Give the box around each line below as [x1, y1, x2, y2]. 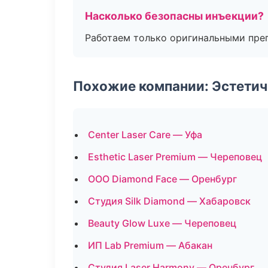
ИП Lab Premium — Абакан [88, 239, 212, 251]
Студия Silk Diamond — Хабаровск [88, 195, 251, 207]
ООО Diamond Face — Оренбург [88, 173, 237, 185]
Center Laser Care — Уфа [88, 129, 202, 141]
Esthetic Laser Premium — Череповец [88, 151, 262, 163]
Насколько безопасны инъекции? [85, 10, 264, 22]
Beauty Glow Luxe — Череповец [88, 217, 236, 229]
